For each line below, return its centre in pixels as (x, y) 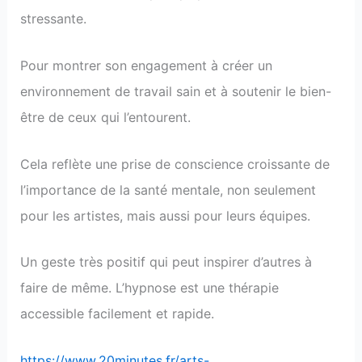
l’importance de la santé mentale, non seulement (168, 189)
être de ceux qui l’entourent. (105, 117)
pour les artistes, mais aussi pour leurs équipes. (165, 215)
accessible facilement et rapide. (117, 314)
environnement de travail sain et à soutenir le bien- (175, 91)
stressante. (53, 19)
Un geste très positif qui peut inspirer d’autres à (166, 262)
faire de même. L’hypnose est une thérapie (149, 288)
